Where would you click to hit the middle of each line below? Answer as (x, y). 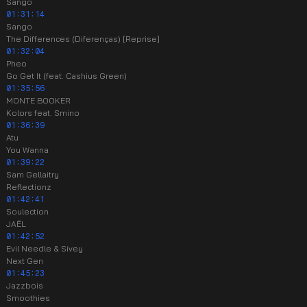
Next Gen (25, 261)
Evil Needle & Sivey (45, 248)
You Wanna (27, 150)
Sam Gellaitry (33, 174)
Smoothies (28, 298)
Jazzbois (25, 285)
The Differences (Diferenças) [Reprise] (83, 39)
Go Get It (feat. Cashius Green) (66, 76)
